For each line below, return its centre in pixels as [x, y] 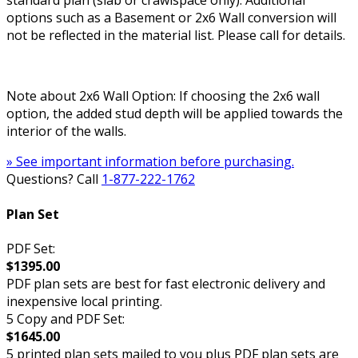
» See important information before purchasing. [150, 162]
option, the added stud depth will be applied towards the [175, 114]
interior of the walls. [66, 131]
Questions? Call [54, 179]
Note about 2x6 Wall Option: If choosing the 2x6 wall [163, 96]
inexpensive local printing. [84, 301]
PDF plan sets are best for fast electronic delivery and [166, 283]
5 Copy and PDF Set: [66, 318]
